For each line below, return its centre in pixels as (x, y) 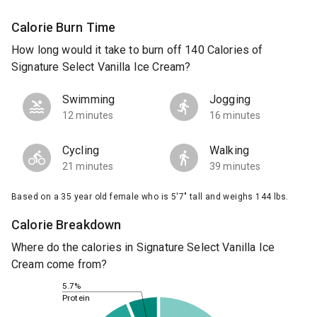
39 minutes (235, 167)
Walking (230, 151)
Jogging (230, 100)
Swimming (89, 100)
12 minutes (88, 116)
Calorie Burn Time (64, 27)
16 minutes (235, 116)
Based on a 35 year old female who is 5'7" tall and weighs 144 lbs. (150, 197)
